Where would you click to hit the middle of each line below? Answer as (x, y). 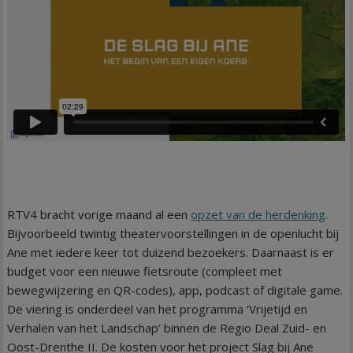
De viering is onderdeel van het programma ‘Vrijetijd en (158, 309)
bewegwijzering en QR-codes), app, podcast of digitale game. (175, 290)
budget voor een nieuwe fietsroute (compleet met (145, 271)
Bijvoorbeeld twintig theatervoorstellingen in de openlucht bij (173, 234)
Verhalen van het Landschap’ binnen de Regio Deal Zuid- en (167, 328)
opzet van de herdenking (258, 215)
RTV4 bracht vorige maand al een (99, 215)
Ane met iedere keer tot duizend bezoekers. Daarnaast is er (171, 253)
